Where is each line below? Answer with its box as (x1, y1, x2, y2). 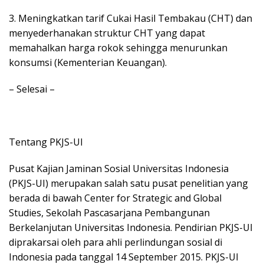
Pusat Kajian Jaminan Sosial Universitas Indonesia (9, 161, 229, 175)
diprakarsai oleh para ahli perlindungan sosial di (9, 235, 222, 249)
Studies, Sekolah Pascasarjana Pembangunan (9, 206, 210, 219)
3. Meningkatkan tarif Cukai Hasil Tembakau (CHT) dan (9, 11, 252, 25)
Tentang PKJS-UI (9, 135, 83, 148)
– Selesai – (9, 82, 55, 95)
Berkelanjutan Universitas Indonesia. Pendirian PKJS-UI (9, 220, 253, 234)
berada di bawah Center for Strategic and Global (9, 191, 222, 204)
